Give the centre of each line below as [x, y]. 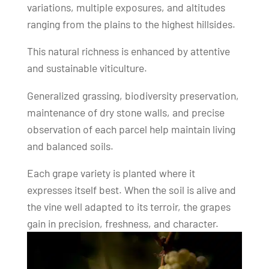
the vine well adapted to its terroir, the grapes [128, 207]
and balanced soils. [70, 146]
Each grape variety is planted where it [111, 173]
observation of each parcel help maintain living [131, 129]
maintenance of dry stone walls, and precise [125, 112]
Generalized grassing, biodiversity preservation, [133, 95]
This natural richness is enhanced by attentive [128, 51]
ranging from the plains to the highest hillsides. [131, 24]
